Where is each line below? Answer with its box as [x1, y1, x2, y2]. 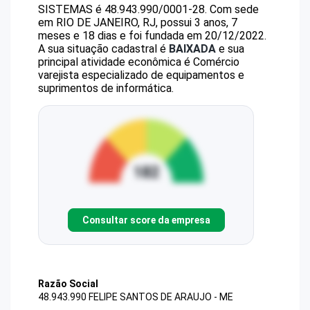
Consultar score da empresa [82, 214, 210, 226]
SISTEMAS [38, 3, 93, 16]
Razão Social [38, 278, 98, 289]
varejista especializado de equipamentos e [38, 69, 244, 82]
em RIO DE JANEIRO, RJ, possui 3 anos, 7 [38, 16, 237, 29]
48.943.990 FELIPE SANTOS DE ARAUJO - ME [38, 291, 233, 303]
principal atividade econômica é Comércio [38, 55, 239, 69]
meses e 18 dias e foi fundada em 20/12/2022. [38, 29, 266, 42]
